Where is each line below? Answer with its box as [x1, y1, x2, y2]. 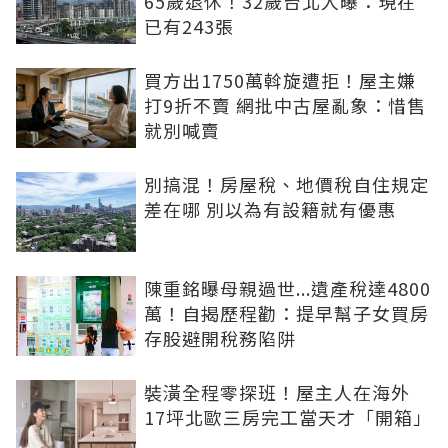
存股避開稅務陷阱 [144, 324, 296, 351]
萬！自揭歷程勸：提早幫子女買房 [144, 299, 429, 326]
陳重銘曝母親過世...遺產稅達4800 [144, 274, 431, 301]
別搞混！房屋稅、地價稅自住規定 [144, 170, 429, 197]
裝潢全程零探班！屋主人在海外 [144, 378, 410, 405]
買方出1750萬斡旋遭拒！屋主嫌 [144, 66, 416, 93]
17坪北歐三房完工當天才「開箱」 [144, 403, 432, 430]
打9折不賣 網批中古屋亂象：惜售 [144, 91, 426, 118]
